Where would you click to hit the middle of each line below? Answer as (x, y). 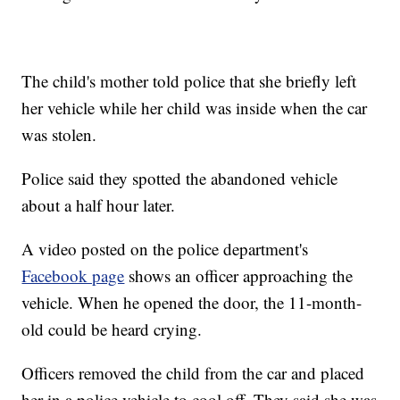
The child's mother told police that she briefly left (189, 81)
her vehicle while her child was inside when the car (195, 108)
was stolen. (59, 135)
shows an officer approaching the (239, 276)
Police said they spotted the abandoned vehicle (180, 179)
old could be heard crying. (112, 329)
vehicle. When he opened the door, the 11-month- (192, 303)
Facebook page (73, 276)
